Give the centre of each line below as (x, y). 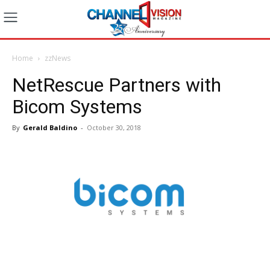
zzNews (58, 58)
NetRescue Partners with (117, 85)
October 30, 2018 (114, 127)
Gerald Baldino (50, 127)
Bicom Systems (77, 106)
